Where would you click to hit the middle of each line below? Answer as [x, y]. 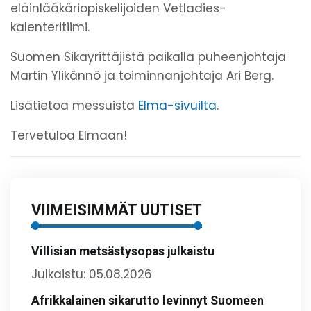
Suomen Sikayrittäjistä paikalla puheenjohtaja [148, 57]
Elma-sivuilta [177, 105]
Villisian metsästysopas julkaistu [123, 251]
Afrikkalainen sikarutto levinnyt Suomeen [148, 300]
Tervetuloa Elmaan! [69, 135]
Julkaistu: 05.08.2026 [92, 274]
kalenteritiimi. [50, 27]
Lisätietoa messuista [74, 105]
